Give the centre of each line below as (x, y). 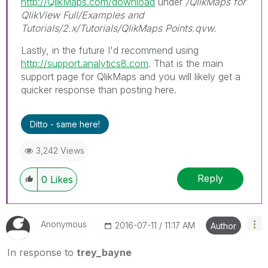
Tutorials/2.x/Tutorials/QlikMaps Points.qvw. (119, 28)
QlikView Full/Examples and (83, 15)
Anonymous (64, 224)
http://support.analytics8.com (85, 63)
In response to (42, 252)
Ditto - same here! (65, 124)
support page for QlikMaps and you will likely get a (131, 76)
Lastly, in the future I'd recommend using (110, 50)
